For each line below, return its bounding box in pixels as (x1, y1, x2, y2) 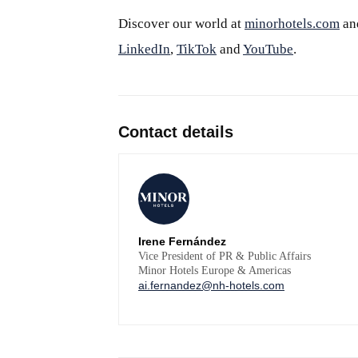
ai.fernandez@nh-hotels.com (138, 278, 284, 292)
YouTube (243, 41, 293, 57)
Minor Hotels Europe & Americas (138, 264, 291, 276)
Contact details (118, 122, 233, 141)
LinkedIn (118, 41, 170, 57)
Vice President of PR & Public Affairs (138, 249, 311, 262)
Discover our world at (118, 15, 245, 31)
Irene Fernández (138, 234, 226, 248)
